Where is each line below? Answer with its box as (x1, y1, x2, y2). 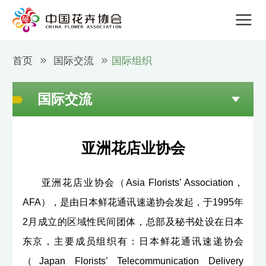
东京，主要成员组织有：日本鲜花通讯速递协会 (22, 236, 244, 246)
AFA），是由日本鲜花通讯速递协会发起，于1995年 (22, 197, 244, 207)
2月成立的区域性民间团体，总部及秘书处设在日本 (22, 216, 244, 227)
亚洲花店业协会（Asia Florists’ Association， (41, 177, 244, 188)
